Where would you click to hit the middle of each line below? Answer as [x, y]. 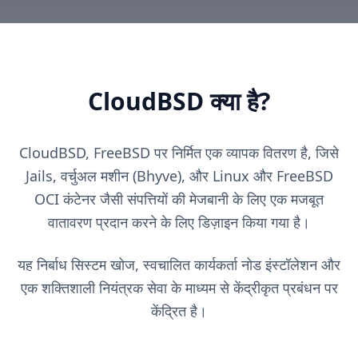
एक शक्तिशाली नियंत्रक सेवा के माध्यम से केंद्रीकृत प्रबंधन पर [179, 287]
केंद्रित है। [179, 310]
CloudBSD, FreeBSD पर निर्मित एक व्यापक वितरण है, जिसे [179, 152]
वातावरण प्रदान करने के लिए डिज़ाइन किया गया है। [179, 222]
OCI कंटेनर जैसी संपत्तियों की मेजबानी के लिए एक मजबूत [179, 199]
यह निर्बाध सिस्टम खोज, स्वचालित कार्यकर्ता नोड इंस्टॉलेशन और [179, 264]
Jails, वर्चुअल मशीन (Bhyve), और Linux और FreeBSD [179, 175]
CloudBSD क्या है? [179, 101]
